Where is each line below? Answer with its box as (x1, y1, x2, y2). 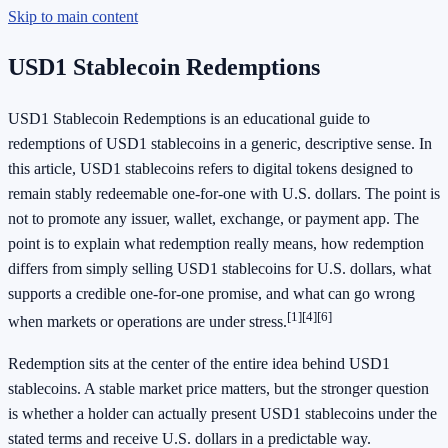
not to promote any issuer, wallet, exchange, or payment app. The (8, 210, 419, 228)
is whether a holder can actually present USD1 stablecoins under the (8, 404, 437, 422)
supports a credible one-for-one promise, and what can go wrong (8, 285, 415, 303)
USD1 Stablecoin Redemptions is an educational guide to (8, 110, 370, 128)
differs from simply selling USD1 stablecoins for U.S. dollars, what (8, 260, 431, 278)
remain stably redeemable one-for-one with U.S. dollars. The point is (8, 185, 440, 203)
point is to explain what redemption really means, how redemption (8, 235, 424, 253)
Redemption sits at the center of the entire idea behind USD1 (8, 354, 390, 372)
